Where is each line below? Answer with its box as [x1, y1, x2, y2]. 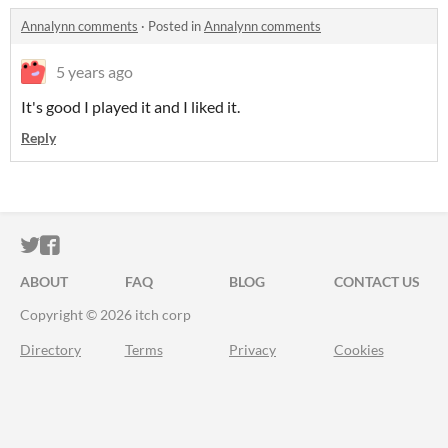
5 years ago [56, 62, 133, 81]
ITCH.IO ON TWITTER [39, 234, 237, 257]
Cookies [333, 341, 384, 358]
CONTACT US [333, 273, 420, 290]
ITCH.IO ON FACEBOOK [59, 234, 277, 257]
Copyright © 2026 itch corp [20, 306, 191, 323]
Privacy [229, 341, 276, 358]
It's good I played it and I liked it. [21, 97, 240, 116]
